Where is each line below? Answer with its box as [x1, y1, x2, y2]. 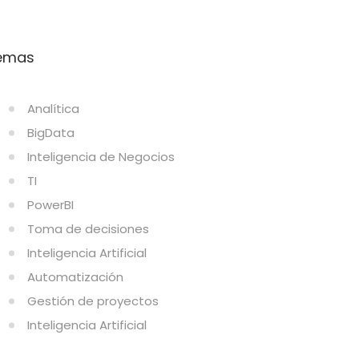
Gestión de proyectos [27, 292, 159, 309]
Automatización [27, 268, 123, 285]
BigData [27, 124, 75, 141]
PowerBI [27, 196, 74, 213]
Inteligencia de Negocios [27, 148, 175, 165]
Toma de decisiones [27, 220, 149, 237]
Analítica [27, 100, 79, 117]
